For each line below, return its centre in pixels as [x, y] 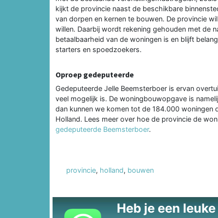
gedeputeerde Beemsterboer [102, 129]
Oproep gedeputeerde [95, 74]
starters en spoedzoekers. [99, 49]
